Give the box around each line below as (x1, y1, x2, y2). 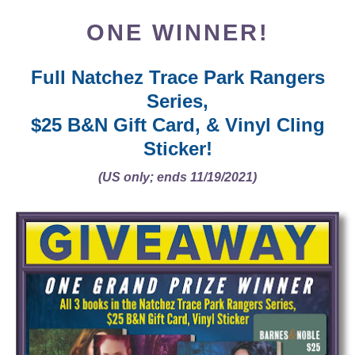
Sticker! (143, 138, 212, 160)
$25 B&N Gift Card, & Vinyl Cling (30, 114, 325, 136)
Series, (147, 90, 208, 113)
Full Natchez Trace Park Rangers (30, 67, 325, 89)
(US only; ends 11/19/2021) (98, 170, 257, 185)
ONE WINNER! (86, 19, 269, 46)
